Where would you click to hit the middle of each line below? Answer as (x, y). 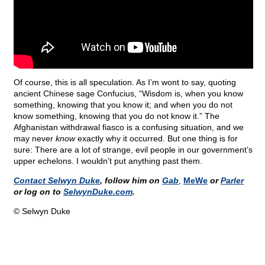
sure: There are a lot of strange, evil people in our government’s (133, 150)
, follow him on (131, 181)
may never (35, 139)
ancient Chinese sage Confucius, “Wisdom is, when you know (128, 94)
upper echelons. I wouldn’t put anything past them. (108, 161)
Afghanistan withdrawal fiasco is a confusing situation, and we (129, 127)
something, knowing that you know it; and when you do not (123, 105)
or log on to (38, 192)
